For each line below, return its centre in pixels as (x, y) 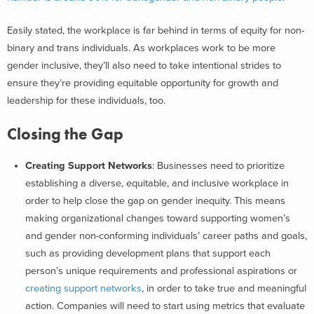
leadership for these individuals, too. (86, 101)
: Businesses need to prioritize (218, 165)
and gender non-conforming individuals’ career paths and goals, (166, 235)
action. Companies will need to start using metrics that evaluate (165, 306)
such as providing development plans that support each (148, 253)
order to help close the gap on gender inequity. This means (155, 200)
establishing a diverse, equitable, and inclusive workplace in (157, 183)
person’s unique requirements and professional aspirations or (161, 271)
